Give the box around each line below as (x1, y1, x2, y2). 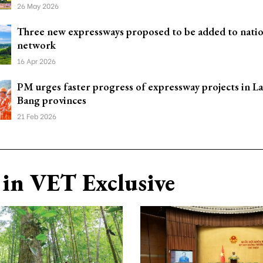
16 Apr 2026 (17, 56, 56, 66)
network (17, 38, 56, 52)
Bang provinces (17, 93, 86, 107)
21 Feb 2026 (17, 111, 56, 121)
